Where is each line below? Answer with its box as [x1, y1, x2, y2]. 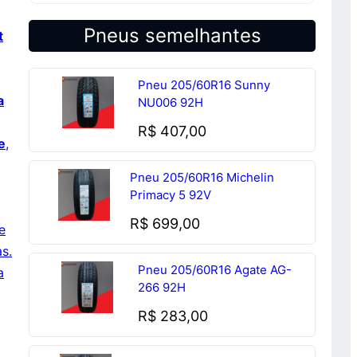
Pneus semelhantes [83, 24, 261, 47]
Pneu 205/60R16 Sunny [138, 77, 271, 92]
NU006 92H [138, 95, 204, 110]
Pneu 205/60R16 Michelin [130, 170, 275, 185]
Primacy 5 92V [130, 187, 212, 202]
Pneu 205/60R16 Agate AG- [137, 262, 292, 277]
